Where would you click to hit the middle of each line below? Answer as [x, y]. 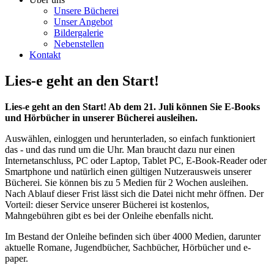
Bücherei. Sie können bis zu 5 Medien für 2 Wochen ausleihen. [127, 183]
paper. [17, 259]
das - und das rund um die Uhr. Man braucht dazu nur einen [120, 150]
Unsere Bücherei [86, 11]
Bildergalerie [79, 33]
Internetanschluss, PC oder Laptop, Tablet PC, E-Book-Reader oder [136, 161]
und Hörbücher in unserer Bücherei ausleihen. [101, 118]
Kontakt [45, 55]
